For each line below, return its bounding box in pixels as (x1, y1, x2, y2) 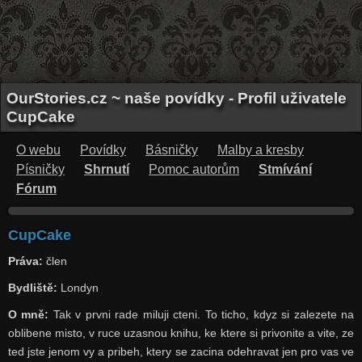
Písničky (15, 162, 65, 176)
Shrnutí (83, 162, 129, 176)
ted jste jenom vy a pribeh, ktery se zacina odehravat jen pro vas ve (7, 345, 355, 358)
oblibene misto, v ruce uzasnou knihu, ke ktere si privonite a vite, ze (7, 326, 355, 339)
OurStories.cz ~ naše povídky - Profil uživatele (6, 89, 347, 107)
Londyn (57, 281, 99, 294)
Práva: (7, 255, 43, 267)
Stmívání (258, 162, 312, 176)
